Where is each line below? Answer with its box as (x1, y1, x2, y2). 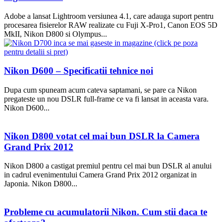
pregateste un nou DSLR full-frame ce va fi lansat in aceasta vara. (4, 94, 209, 103)
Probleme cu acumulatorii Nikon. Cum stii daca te (4, 207, 207, 218)
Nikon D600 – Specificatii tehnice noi (4, 65, 153, 76)
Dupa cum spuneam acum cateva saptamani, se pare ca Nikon (4, 85, 197, 94)
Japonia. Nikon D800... (4, 179, 77, 188)
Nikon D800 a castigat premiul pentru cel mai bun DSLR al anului (4, 162, 212, 170)
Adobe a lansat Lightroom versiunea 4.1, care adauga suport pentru (4, 11, 214, 20)
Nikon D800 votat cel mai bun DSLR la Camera (4, 130, 200, 141)
